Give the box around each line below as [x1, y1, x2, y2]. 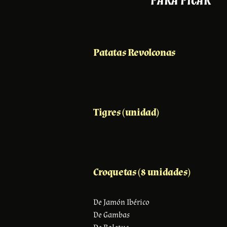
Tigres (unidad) [93, 105, 159, 119]
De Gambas [93, 209, 130, 220]
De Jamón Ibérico [93, 197, 149, 208]
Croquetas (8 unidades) [93, 165, 191, 179]
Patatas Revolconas [93, 46, 175, 59]
